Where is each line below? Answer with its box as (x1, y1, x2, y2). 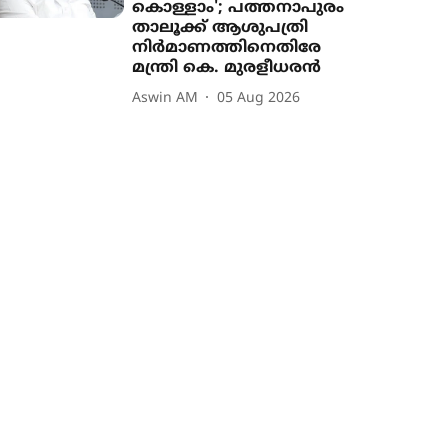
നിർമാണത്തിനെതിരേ (132, 38, 322, 58)
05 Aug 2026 (217, 89, 301, 107)
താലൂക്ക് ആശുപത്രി (132, 18, 309, 38)
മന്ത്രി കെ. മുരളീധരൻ (132, 58, 322, 78)
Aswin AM (132, 89, 199, 107)
